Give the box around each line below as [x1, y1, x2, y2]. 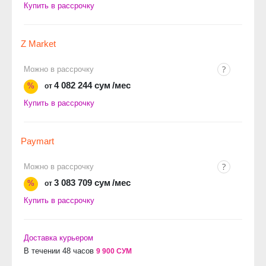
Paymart [21, 136, 54, 146]
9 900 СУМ [96, 247, 132, 255]
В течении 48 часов [24, 246, 94, 255]
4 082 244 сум [54, 80, 110, 90]
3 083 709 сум [54, 178, 110, 188]
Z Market [21, 39, 56, 49]
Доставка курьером [24, 233, 93, 242]
